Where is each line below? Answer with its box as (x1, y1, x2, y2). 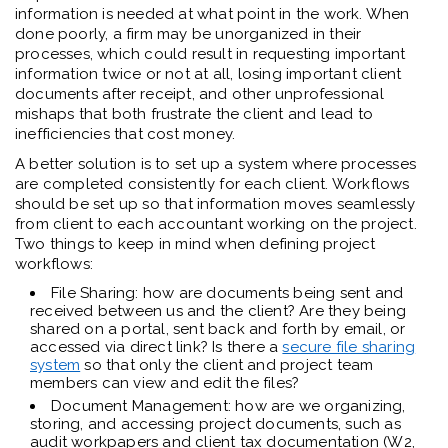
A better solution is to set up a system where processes (15, 155, 417, 174)
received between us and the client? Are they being (30, 302, 407, 321)
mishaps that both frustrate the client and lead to (15, 105, 374, 124)
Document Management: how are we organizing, (51, 397, 406, 416)
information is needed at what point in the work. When (15, 5, 410, 24)
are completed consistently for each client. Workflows (15, 175, 410, 194)
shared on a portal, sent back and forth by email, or (30, 320, 406, 339)
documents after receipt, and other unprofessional (15, 85, 384, 104)
